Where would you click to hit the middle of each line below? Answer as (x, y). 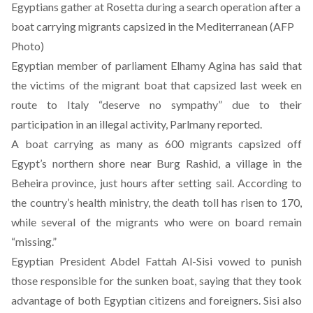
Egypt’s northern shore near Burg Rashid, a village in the (156, 163)
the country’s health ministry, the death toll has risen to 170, (156, 202)
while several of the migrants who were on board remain (156, 222)
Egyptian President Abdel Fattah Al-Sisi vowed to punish (156, 261)
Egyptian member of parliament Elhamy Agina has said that (156, 65)
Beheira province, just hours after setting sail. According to (156, 183)
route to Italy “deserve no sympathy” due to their (156, 104)
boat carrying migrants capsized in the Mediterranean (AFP (153, 26)
